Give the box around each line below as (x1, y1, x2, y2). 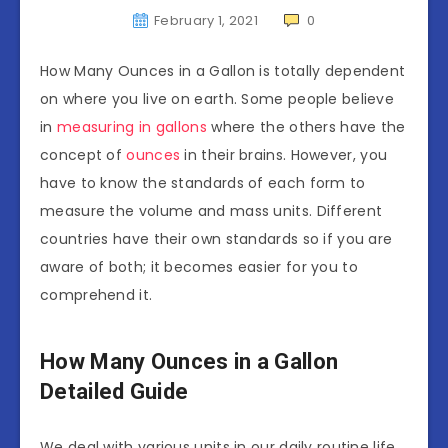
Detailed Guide (40, 378, 189, 404)
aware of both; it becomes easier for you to (40, 256, 358, 277)
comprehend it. (40, 284, 153, 305)
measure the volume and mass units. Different (40, 200, 383, 221)
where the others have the (206, 116, 406, 137)
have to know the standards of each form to (40, 172, 366, 193)
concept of (40, 144, 127, 165)
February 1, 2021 (154, 10, 258, 30)
